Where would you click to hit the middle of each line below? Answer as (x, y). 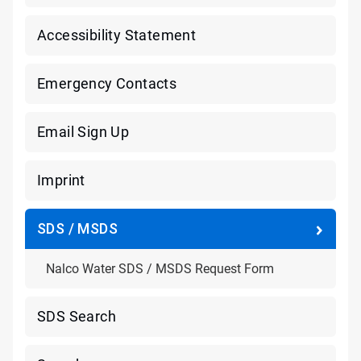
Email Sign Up (83, 132)
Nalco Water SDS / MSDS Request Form (160, 269)
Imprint (61, 180)
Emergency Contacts (107, 83)
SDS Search (77, 316)
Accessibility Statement (117, 35)
